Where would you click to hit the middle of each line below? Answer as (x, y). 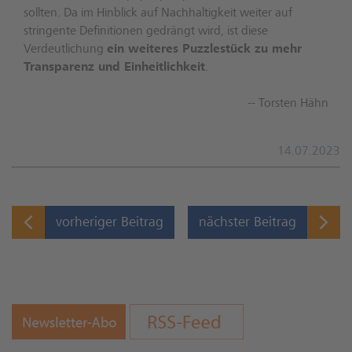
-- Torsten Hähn (288, 104)
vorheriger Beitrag (110, 223)
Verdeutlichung (65, 49)
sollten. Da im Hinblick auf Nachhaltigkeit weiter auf (158, 13)
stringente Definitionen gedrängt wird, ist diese (146, 31)
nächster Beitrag (247, 223)
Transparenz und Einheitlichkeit (114, 68)
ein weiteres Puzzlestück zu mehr (204, 49)
